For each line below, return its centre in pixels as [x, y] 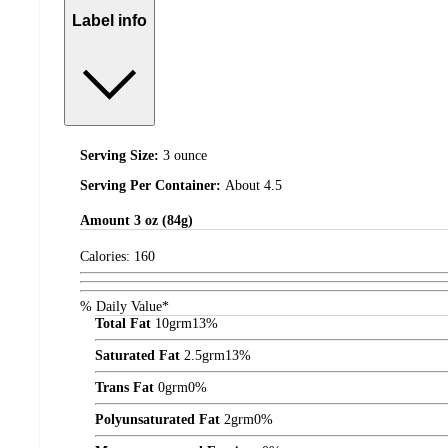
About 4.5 [253, 186]
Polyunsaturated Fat [157, 419]
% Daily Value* [124, 306]
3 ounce [185, 156]
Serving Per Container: [152, 186]
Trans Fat [124, 387]
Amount [107, 221]
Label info [109, 20]
